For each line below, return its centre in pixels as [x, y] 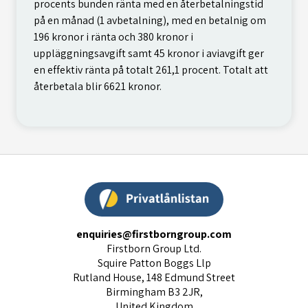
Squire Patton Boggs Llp [154, 263]
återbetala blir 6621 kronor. [98, 86]
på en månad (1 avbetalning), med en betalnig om [150, 20]
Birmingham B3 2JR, [154, 292]
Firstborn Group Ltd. [154, 249]
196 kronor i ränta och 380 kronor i [113, 36]
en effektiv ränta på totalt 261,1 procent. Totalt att [151, 69]
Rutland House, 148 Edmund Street [154, 277]
